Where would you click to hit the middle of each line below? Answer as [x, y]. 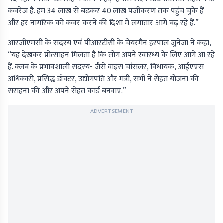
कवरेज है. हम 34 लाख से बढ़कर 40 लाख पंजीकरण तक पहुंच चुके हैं [106, 11]
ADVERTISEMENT [111, 111]
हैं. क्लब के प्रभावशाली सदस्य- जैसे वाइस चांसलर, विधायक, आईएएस [106, 67]
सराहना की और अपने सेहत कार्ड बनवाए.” [67, 91]
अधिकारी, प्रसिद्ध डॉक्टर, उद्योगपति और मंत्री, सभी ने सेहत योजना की [103, 79]
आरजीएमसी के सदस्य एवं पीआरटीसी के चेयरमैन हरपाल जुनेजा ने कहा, [109, 43]
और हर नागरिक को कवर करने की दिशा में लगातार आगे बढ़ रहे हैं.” [103, 23]
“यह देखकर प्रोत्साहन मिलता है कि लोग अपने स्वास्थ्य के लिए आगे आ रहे [111, 55]
